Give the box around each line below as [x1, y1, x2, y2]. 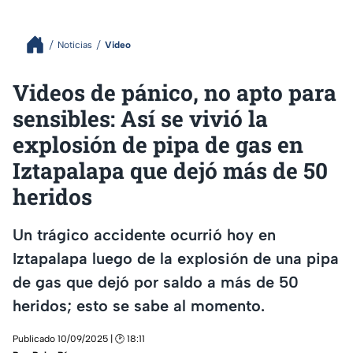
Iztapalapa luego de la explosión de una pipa [13, 248, 339, 268]
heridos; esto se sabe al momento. [13, 295, 265, 315]
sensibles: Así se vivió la [13, 104, 268, 133]
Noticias [58, 39, 92, 50]
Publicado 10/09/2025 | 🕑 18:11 [13, 333, 145, 345]
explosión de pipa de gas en [13, 130, 303, 159]
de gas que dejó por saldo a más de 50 [13, 272, 299, 292]
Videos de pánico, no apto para [13, 78, 336, 107]
